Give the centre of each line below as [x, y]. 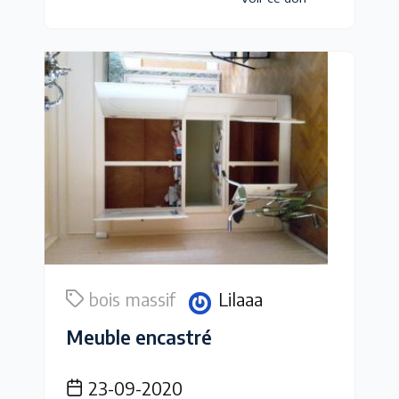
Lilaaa [240, 298]
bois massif [132, 298]
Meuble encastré [139, 337]
